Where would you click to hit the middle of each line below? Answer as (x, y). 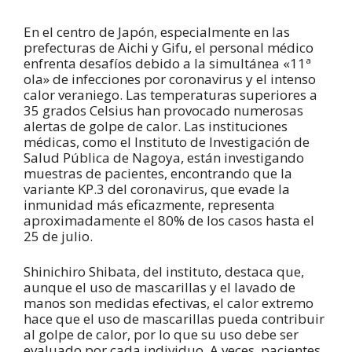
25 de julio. (58, 236)
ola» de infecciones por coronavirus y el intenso (170, 79)
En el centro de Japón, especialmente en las (157, 31)
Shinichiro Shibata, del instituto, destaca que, (164, 272)
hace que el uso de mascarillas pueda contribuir (174, 319)
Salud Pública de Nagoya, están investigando (164, 157)
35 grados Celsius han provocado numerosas (163, 110)
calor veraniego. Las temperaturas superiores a (170, 94)
